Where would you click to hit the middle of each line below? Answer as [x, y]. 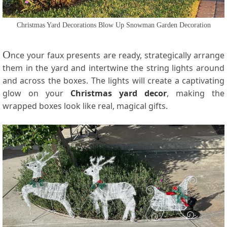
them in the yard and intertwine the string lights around [113, 68]
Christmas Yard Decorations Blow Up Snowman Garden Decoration [113, 25]
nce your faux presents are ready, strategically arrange [118, 55]
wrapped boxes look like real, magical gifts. [85, 106]
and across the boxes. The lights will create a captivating [113, 80]
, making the [196, 93]
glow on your [36, 93]
